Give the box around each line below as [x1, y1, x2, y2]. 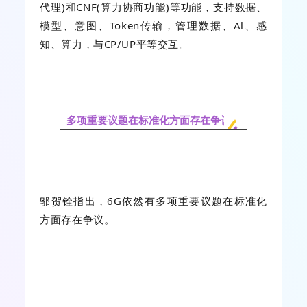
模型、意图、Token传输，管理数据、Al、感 [40, 19, 267, 33]
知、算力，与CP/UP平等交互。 [40, 37, 190, 51]
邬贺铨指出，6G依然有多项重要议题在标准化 [40, 193, 267, 208]
